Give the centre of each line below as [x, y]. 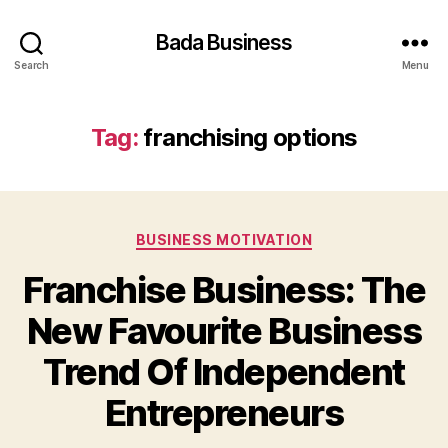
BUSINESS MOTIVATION [224, 239]
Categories [267, 235]
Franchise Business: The [224, 289]
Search [31, 64]
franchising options [250, 137]
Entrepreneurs [224, 412]
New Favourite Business [224, 330]
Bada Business [224, 42]
